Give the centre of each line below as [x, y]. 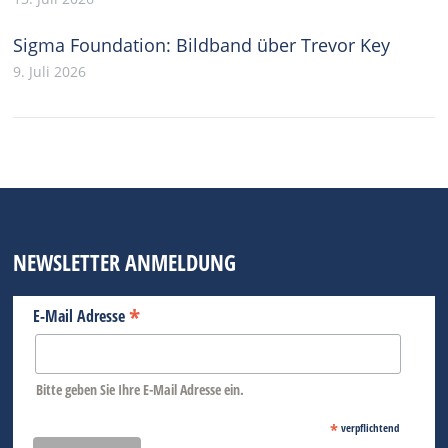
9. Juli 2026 [50, 71]
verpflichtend [369, 427]
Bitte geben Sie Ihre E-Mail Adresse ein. [140, 390]
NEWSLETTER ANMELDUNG [125, 262]
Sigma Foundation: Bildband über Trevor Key [202, 45]
